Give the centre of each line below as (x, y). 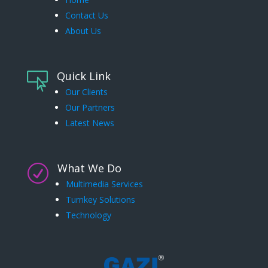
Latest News (89, 123)
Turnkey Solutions (100, 199)
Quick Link (83, 76)
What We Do (89, 168)
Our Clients (86, 92)
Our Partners (90, 107)
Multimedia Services (104, 184)
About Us (83, 31)
